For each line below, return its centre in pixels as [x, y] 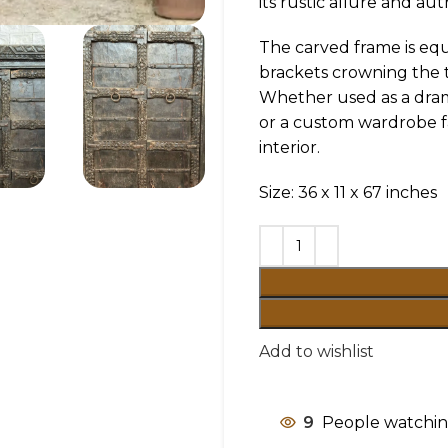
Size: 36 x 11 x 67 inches [348, 192]
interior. [289, 147]
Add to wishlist [316, 351]
